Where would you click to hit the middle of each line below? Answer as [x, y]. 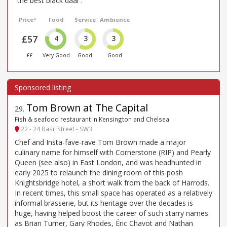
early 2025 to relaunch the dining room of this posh [99, 172]
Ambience [115, 19]
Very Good [56, 55]
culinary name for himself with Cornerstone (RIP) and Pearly [113, 152]
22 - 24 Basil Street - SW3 [56, 128]
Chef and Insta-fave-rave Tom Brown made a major [100, 142]
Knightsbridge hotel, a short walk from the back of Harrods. [112, 182]
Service [85, 19]
